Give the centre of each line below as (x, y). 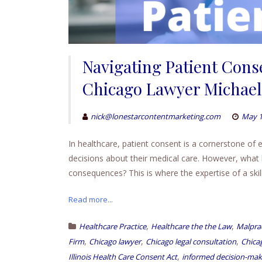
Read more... (91, 200)
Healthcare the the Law (191, 227)
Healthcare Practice (113, 227)
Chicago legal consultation (191, 242)
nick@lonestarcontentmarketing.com (156, 117)
